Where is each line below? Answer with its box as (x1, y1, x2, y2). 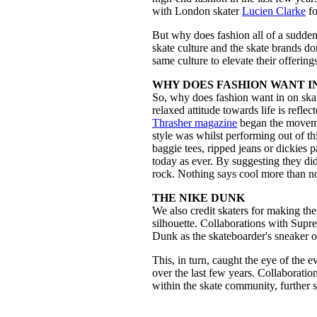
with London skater (152, 4, 243, 17)
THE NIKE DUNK (152, 191, 246, 204)
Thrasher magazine (152, 116, 238, 129)
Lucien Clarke (242, 4, 306, 17)
